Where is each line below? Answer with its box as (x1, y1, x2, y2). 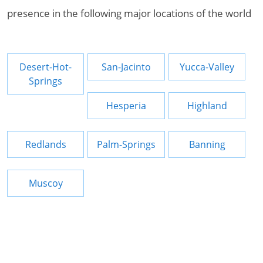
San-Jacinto (102, 60, 151, 73)
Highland (187, 99, 227, 112)
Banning (188, 138, 225, 151)
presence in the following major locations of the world (7, 6, 251, 20)
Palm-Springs (97, 138, 156, 151)
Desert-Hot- (19, 60, 72, 73)
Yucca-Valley (180, 60, 235, 73)
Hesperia (106, 99, 147, 112)
